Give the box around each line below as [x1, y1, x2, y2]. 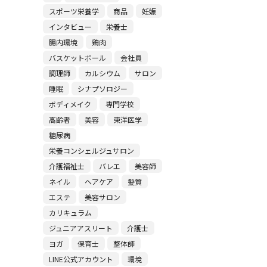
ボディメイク [48, 99, 91, 109]
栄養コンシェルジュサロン [48, 145, 134, 156]
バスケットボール [48, 52, 106, 63]
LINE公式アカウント [48, 254, 113, 264]
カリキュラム [48, 207, 92, 218]
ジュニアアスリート [48, 223, 113, 233]
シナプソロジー [77, 83, 128, 94]
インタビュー [48, 21, 92, 32]
